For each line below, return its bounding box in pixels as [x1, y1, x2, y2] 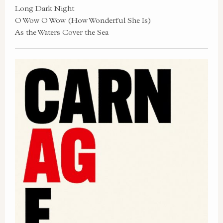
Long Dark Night [15, 3, 74, 13]
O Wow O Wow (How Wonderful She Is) [15, 15, 151, 25]
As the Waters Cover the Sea [15, 27, 109, 37]
